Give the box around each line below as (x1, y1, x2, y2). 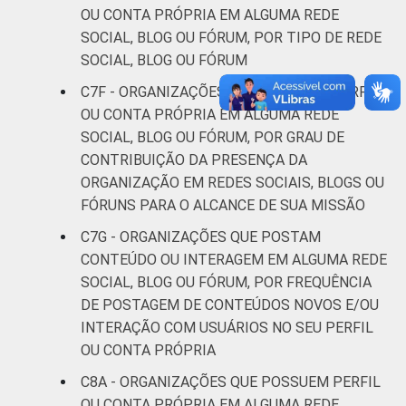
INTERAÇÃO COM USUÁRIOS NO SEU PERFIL (81, 318, 373, 336)
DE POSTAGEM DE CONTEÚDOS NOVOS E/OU (81, 295, 379, 314)
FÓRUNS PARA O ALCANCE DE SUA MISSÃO (81, 196, 365, 214)
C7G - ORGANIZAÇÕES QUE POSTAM (81, 227, 321, 246)
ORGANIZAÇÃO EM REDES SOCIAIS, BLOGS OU (81, 173, 384, 191)
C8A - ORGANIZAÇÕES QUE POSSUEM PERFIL (81, 372, 381, 391)
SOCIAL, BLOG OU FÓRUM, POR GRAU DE (81, 128, 344, 146)
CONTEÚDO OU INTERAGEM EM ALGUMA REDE (81, 250, 387, 268)
